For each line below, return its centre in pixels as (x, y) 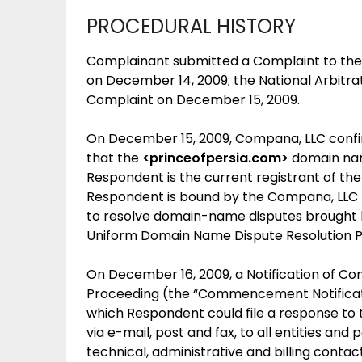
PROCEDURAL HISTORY (191, 26)
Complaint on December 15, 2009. (193, 100)
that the (114, 158)
